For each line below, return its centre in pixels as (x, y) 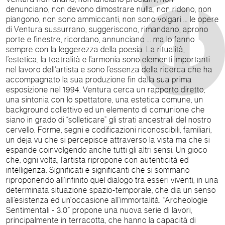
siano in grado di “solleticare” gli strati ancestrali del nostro (109, 120)
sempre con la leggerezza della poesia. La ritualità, (76, 49)
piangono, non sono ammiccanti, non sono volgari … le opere (113, 19)
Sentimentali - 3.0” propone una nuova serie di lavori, (99, 210)
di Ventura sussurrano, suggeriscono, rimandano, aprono (107, 29)
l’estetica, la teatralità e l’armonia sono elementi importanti (108, 59)
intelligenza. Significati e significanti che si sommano (98, 170)
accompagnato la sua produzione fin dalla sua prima (99, 79)
